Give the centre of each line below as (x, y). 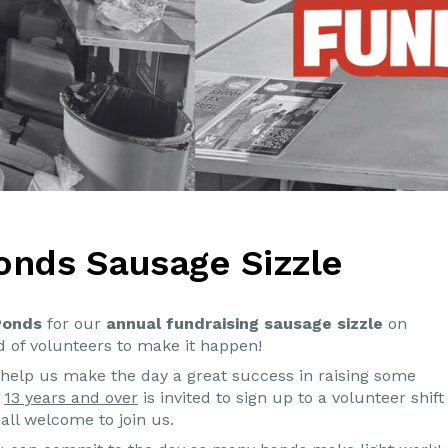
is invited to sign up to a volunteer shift (291, 398)
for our (74, 324)
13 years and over (71, 398)
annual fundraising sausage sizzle (244, 324)
